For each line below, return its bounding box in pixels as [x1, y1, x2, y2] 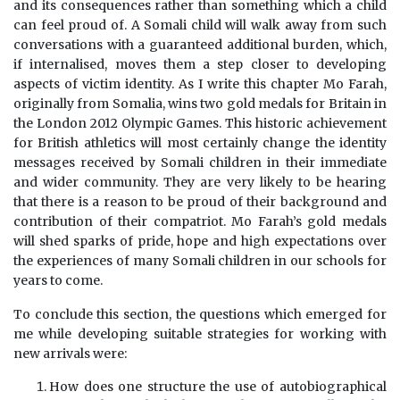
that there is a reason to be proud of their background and [13, 194, 387, 211]
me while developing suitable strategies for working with [13, 326, 387, 343]
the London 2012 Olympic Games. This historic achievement [13, 115, 387, 132]
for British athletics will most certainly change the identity [13, 135, 387, 152]
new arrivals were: [13, 346, 127, 362]
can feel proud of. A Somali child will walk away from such [13, 17, 387, 34]
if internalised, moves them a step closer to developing [13, 56, 387, 73]
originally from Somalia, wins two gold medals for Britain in [13, 96, 387, 112]
